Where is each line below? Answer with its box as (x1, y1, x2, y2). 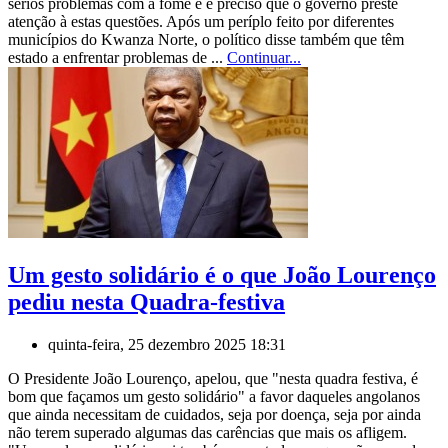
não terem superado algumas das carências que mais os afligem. (8, 424, 407, 442)
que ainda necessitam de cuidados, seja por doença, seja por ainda (8, 406, 421, 424)
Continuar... (227, 49, 301, 67)
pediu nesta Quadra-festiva (8, 289, 285, 316)
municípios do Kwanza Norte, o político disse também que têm (8, 31, 404, 49)
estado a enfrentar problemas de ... (8, 49, 227, 67)
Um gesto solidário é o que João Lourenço (8, 262, 436, 289)
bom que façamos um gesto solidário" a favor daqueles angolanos (8, 388, 420, 406)
